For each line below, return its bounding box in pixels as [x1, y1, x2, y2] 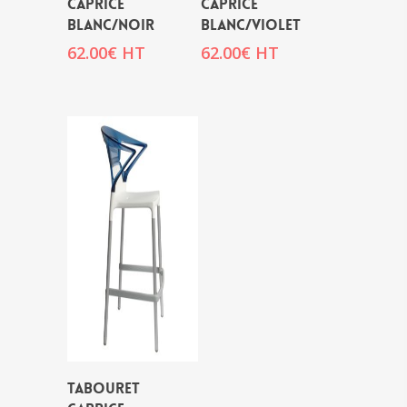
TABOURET [67, 379, 140, 398]
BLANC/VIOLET [201, 15, 301, 35]
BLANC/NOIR [67, 15, 154, 35]
